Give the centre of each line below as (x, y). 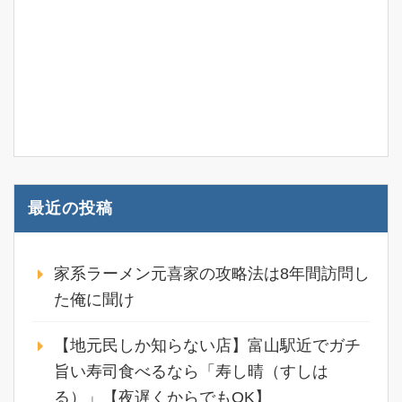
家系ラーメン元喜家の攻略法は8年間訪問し (212, 273)
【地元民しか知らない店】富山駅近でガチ (207, 345)
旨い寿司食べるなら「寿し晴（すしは (191, 371)
